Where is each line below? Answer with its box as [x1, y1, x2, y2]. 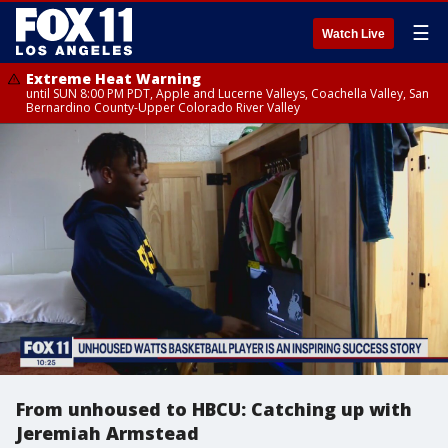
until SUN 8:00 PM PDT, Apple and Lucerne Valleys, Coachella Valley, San [26, 85, 429, 102]
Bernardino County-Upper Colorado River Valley [26, 99, 300, 116]
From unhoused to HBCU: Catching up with [16, 397, 412, 421]
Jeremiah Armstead [16, 421, 199, 445]
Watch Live [322, 27, 385, 41]
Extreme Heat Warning [26, 69, 201, 88]
